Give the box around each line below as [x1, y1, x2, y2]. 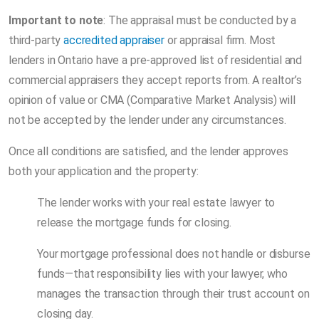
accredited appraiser [63, 33, 164, 47]
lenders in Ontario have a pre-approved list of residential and [9, 53, 303, 67]
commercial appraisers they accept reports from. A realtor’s [9, 73, 302, 87]
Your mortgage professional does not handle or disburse [37, 246, 310, 261]
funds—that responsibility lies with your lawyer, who [37, 266, 288, 281]
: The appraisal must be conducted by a [103, 13, 297, 27]
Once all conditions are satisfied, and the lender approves [9, 144, 288, 158]
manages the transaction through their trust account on [37, 286, 310, 300]
